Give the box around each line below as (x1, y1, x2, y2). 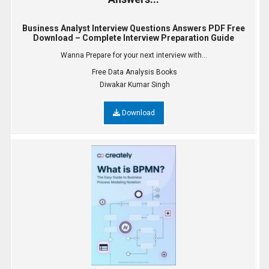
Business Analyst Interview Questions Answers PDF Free (22, 23, 245, 33)
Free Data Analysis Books (92, 68, 177, 76)
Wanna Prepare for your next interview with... (60, 51, 207, 59)
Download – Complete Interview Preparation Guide (33, 32, 234, 43)
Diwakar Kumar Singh (99, 80, 170, 89)
